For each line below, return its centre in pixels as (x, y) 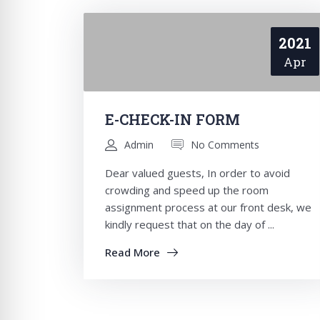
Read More (132, 252)
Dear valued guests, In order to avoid (197, 173)
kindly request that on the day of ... (190, 224)
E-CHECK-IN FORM (172, 119)
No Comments (225, 145)
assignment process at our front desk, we (208, 207)
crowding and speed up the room (187, 190)
